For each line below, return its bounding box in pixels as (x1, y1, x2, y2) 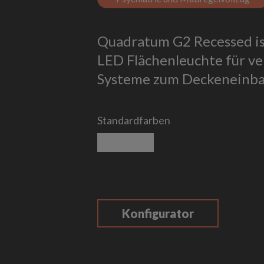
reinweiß (97, 135, 138, 148)
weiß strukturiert (125, 135, 205, 148)
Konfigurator (121, 206, 194, 220)
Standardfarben (97, 114, 170, 127)
